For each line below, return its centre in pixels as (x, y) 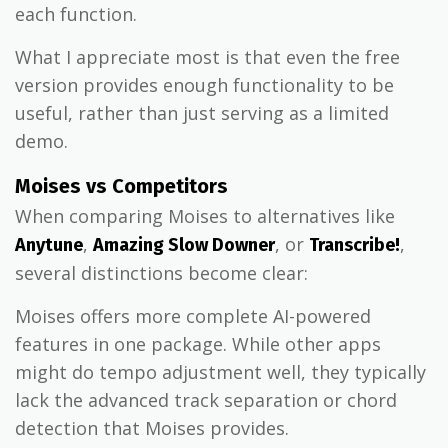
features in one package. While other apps (198, 344)
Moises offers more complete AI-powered (193, 316)
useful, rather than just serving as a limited (202, 113)
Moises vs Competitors (121, 186)
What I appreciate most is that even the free (207, 57)
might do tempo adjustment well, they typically (220, 372)
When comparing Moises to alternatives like (205, 216)
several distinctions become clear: (161, 273)
